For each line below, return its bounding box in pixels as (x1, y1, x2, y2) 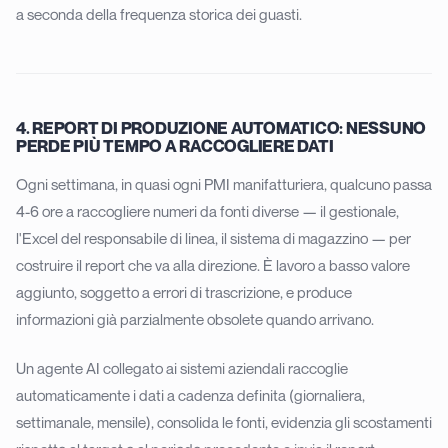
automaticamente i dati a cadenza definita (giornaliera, (16, 386, 365, 405)
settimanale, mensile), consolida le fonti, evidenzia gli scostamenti (16, 413, 432, 432)
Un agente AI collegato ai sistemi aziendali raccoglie (16, 359, 348, 378)
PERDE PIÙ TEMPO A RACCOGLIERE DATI (16, 136, 334, 157)
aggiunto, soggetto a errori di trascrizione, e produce (16, 283, 352, 302)
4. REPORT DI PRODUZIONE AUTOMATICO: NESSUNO (16, 118, 427, 139)
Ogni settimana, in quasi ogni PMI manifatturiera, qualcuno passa (16, 175, 432, 194)
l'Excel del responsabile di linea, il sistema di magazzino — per (16, 229, 411, 248)
